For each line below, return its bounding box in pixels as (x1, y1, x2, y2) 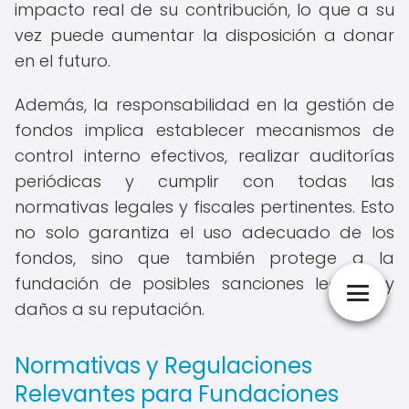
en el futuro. (15, 49, 110, 72)
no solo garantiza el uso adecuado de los (15, 221, 394, 244)
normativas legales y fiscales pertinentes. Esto (15, 195, 394, 218)
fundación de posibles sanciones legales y (15, 272, 394, 295)
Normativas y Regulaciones (15, 351, 312, 381)
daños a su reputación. (15, 298, 204, 320)
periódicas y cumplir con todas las (15, 170, 394, 193)
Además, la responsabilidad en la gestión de (15, 93, 394, 116)
